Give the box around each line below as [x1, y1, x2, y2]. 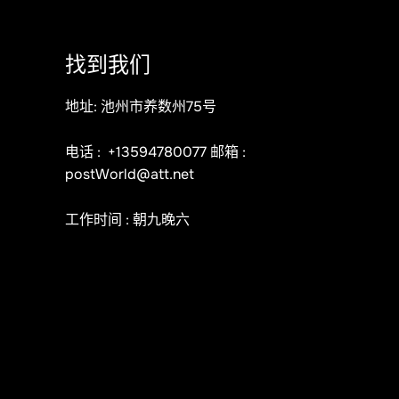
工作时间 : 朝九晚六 [65, 210, 190, 229]
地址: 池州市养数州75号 [65, 97, 216, 116]
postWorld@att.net [65, 165, 194, 183]
